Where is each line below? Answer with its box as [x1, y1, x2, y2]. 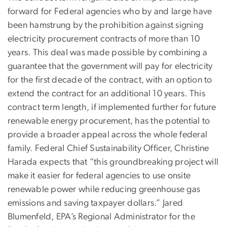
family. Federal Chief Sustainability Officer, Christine [8, 143, 209, 153]
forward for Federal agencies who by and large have [8, 7, 212, 16]
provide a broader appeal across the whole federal [8, 130, 208, 139]
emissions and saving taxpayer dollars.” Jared [8, 198, 183, 208]
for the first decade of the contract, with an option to [8, 75, 212, 85]
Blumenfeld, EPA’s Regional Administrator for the [8, 212, 195, 221]
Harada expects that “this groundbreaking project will [8, 157, 219, 167]
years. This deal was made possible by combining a [8, 48, 208, 57]
